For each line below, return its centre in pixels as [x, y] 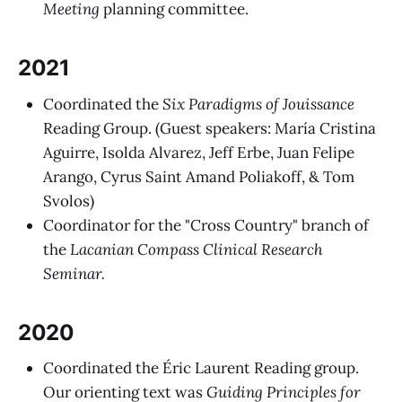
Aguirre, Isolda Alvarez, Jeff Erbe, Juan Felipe [199, 152]
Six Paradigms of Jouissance [258, 104]
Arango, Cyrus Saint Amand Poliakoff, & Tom [199, 176]
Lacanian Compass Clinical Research [195, 249]
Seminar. [74, 273]
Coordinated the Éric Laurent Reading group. [201, 368]
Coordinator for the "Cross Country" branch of [206, 225]
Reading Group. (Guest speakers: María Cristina [210, 128]
